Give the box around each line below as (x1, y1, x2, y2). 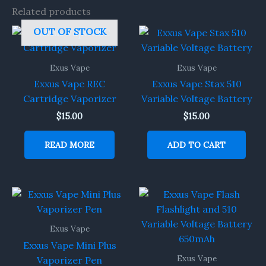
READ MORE (45, 139, 94, 150)
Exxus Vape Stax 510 (151, 78, 242, 90)
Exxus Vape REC (34, 78, 105, 90)
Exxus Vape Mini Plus (23, 239, 116, 252)
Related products (12, 5, 91, 17)
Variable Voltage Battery (141, 93, 252, 105)
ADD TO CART (167, 139, 226, 150)
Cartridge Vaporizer (23, 93, 116, 105)
